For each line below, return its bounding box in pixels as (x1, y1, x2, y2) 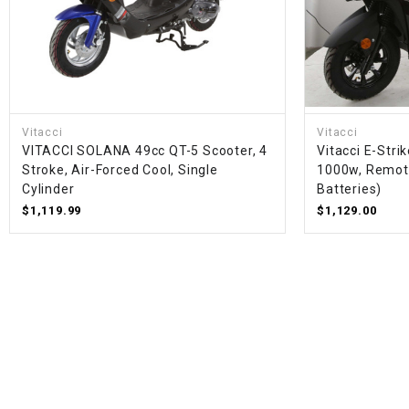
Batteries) (317, 181, 383, 196)
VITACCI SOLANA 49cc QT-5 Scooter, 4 (22, 142, 268, 158)
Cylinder (22, 181, 75, 196)
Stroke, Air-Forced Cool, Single (22, 162, 218, 177)
